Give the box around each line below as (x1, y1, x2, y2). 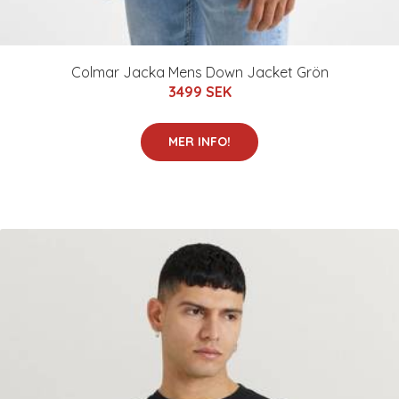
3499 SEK (167, 83, 232, 102)
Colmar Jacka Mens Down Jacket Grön (70, 63, 329, 82)
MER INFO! (168, 134, 231, 151)
